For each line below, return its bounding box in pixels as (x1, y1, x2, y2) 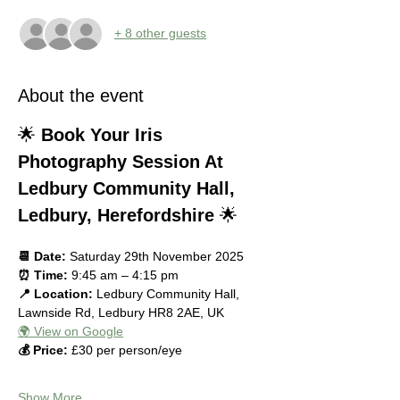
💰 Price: (18, 342, 68, 357)
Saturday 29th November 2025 (66, 248, 244, 263)
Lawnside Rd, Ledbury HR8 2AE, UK (18, 304, 224, 320)
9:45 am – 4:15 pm (68, 267, 179, 282)
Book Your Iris (41, 124, 168, 145)
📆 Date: (18, 248, 66, 263)
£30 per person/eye (68, 342, 182, 357)
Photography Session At (18, 151, 229, 171)
